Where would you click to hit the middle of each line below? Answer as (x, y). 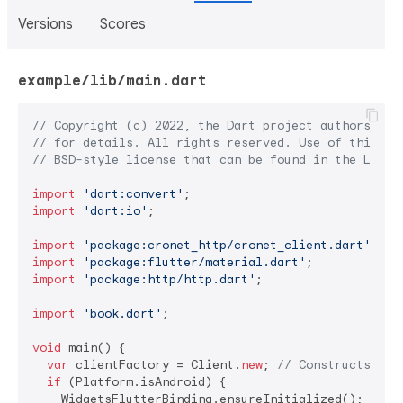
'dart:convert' (133, 194)
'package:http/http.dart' (169, 279)
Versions (45, 24)
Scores (123, 24)
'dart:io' (115, 211)
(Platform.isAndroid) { (144, 382)
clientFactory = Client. (155, 365)
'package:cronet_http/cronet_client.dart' (227, 245)
